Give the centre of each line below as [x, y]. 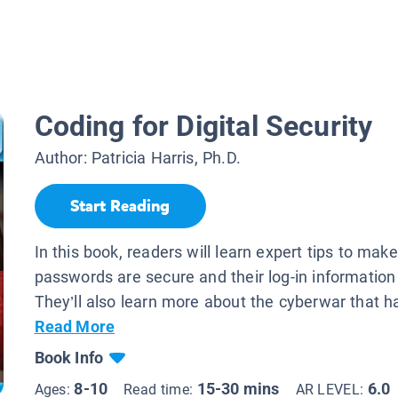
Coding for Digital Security [203, 127]
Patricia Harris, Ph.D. [166, 158]
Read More [75, 326]
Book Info [69, 357]
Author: [63, 158]
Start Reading [120, 207]
